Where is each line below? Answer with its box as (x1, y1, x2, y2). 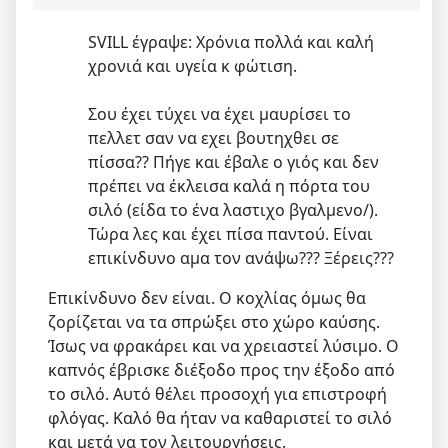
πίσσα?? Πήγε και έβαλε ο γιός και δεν (88, 150, 379, 173)
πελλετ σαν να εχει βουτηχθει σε (88, 126, 339, 149)
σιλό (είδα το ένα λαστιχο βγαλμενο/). (88, 198, 378, 221)
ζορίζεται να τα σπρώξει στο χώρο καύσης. (48, 310, 380, 333)
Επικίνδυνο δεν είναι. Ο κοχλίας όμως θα (48, 286, 366, 309)
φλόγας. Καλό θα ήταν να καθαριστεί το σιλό (48, 406, 392, 429)
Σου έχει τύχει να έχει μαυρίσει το (88, 102, 351, 125)
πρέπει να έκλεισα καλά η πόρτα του (88, 174, 370, 197)
